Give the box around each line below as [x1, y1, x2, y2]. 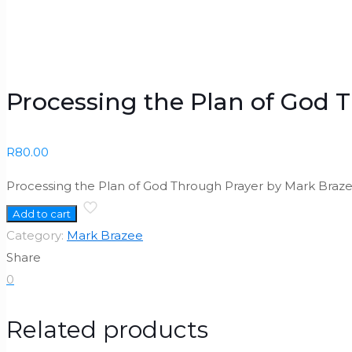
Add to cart [13, 207, 71, 220]
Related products [6, 314, 208, 344]
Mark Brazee [67, 227, 143, 243]
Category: [6, 227, 67, 243]
